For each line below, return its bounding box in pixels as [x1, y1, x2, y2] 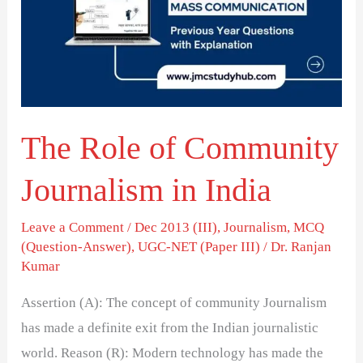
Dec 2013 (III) [135, 220, 218, 236]
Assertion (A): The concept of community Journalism [21, 295, 327, 311]
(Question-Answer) [21, 239, 132, 255]
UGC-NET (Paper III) [138, 239, 261, 255]
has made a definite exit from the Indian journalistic [21, 320, 319, 336]
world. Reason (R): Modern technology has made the [21, 345, 324, 361]
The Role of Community [21, 130, 340, 167]
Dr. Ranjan [271, 239, 332, 255]
